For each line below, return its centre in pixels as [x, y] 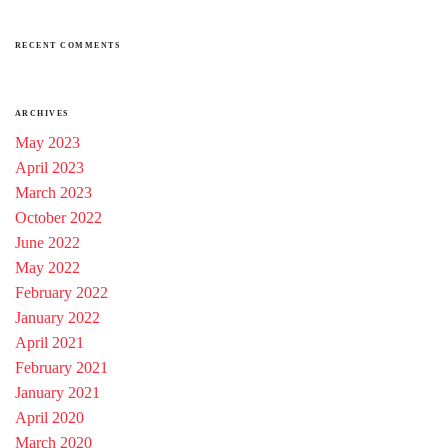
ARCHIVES [42, 113]
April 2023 [49, 167]
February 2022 [61, 292]
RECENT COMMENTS [68, 45]
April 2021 [49, 342]
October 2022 [58, 217]
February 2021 [61, 367]
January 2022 [57, 317]
